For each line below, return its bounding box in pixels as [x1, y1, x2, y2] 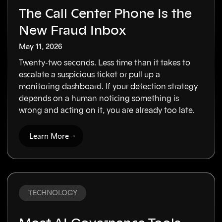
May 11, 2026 [19, 43, 63, 51]
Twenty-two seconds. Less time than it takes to [19, 58, 191, 67]
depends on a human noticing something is [19, 94, 179, 103]
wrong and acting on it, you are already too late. [19, 106, 195, 114]
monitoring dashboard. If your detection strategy [19, 82, 198, 91]
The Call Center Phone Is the [19, 7, 192, 21]
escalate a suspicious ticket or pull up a [19, 70, 161, 79]
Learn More [29, 131, 69, 141]
